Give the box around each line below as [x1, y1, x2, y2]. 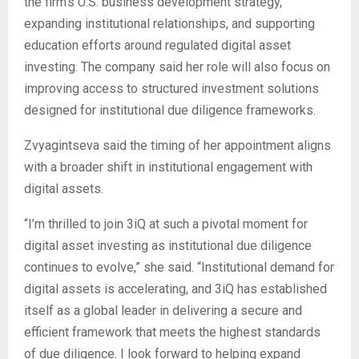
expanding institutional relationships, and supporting [24, 16, 315, 32]
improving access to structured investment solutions [24, 81, 319, 97]
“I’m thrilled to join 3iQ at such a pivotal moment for [24, 216, 308, 232]
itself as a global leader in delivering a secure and [24, 303, 302, 319]
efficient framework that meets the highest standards [24, 325, 321, 341]
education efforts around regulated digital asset [24, 38, 291, 54]
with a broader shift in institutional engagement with [24, 159, 313, 175]
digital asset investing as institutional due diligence [24, 238, 312, 254]
